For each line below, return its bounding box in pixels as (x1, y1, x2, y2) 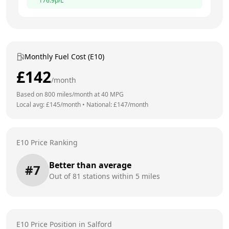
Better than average (49, 159, 131, 171)
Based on (16, 89, 44, 99)
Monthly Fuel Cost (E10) (25, 51, 104, 61)
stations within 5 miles (81, 171, 160, 181)
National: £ (86, 100, 117, 109)
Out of (49, 171, 73, 181)
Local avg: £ (16, 100, 50, 109)
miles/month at (55, 89, 101, 99)
